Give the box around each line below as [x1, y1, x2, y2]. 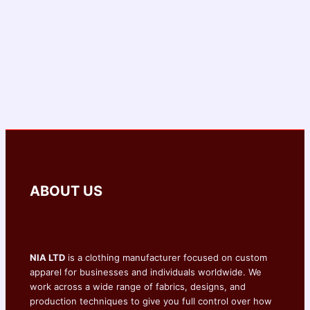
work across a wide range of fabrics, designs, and [30, 280, 246, 292]
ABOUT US [30, 182, 102, 199]
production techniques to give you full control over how [30, 295, 272, 307]
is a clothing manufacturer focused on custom [65, 251, 267, 263]
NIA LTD [30, 251, 65, 263]
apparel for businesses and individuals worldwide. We [30, 266, 262, 277]
